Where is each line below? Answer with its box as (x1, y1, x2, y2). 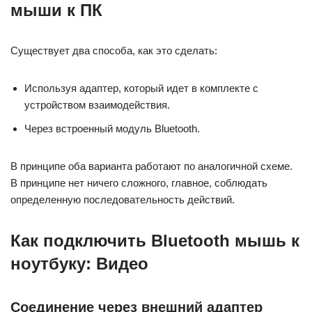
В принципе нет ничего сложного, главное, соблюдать (10, 177, 267, 189)
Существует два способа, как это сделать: (10, 45, 217, 56)
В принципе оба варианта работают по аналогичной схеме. (10, 160, 292, 172)
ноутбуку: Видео (10, 254, 148, 273)
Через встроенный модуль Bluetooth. (24, 123, 200, 134)
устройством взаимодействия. (24, 99, 170, 111)
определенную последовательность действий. (10, 194, 235, 205)
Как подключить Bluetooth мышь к (10, 231, 299, 250)
